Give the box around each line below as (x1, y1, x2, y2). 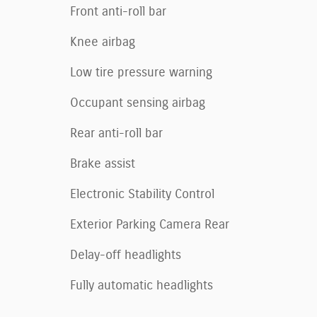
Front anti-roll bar (70, 5, 166, 18)
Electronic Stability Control (70, 188, 214, 201)
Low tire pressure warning (70, 66, 212, 79)
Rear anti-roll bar (70, 127, 163, 140)
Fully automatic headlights (70, 279, 213, 292)
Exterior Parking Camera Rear (70, 218, 229, 231)
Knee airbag (70, 35, 135, 49)
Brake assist (70, 157, 135, 171)
